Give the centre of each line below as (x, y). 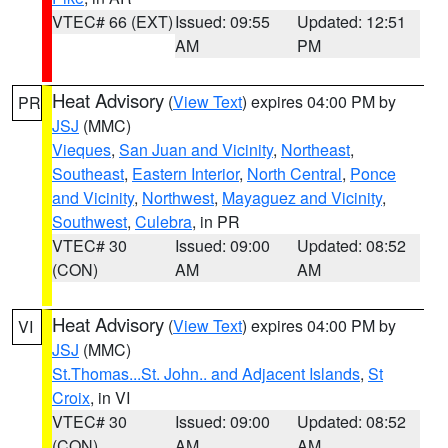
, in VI (110, 397)
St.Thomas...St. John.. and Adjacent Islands (206, 373)
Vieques (81, 149)
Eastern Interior (185, 173)
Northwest (178, 197)
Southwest (89, 221)
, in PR (216, 221)
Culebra (163, 221)
